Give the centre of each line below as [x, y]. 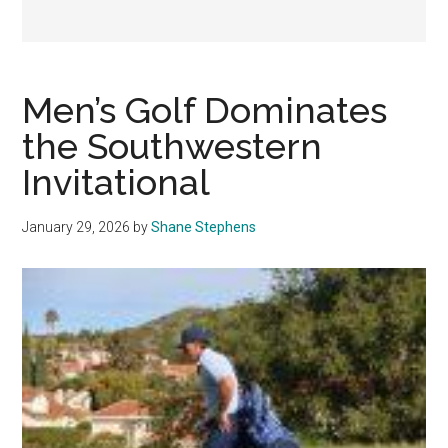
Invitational [116, 182]
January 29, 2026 [76, 227]
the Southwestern [172, 146]
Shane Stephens [204, 227]
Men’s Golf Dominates [205, 110]
